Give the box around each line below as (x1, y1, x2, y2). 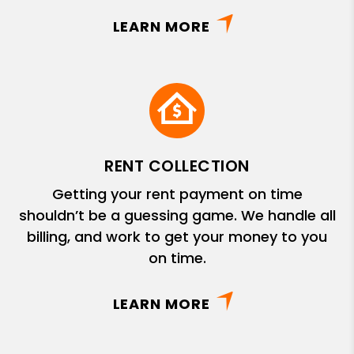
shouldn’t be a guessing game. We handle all (18, 205, 336, 225)
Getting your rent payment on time (51, 183, 303, 204)
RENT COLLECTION (104, 154, 250, 177)
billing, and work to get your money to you (27, 226, 327, 247)
